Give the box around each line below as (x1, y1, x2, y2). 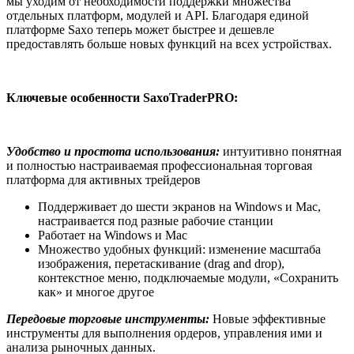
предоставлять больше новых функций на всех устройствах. (6, 37, 332, 51)
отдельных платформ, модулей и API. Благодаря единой (6, 9, 309, 23)
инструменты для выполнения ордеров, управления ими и (6, 326, 322, 341)
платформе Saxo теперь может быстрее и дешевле (6, 23, 274, 37)
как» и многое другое (38, 285, 154, 299)
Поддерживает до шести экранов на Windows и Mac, (38, 200, 321, 214)
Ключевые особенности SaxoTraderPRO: (6, 91, 238, 105)
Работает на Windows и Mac (38, 228, 187, 243)
